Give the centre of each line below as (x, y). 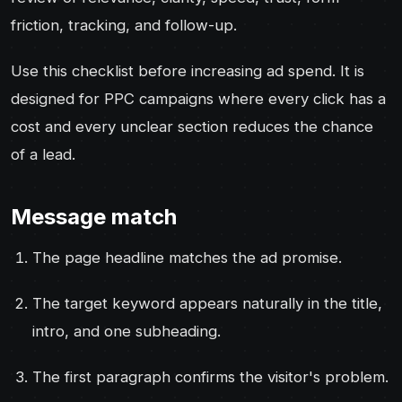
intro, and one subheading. (127, 331)
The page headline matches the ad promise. (187, 257)
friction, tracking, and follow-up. (124, 25)
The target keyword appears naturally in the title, (207, 303)
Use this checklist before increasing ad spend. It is (188, 70)
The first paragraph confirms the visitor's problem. (210, 376)
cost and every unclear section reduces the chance (192, 126)
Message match (94, 216)
